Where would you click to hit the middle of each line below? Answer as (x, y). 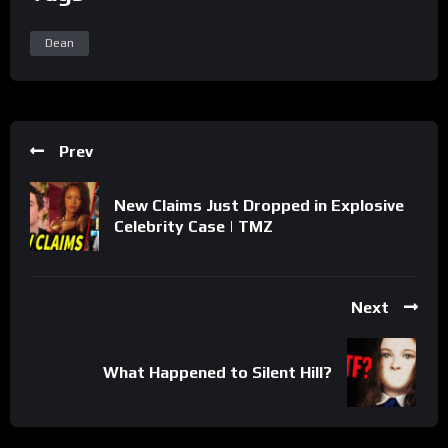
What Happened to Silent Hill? (217, 372)
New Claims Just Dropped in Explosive (259, 206)
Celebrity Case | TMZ (193, 227)
